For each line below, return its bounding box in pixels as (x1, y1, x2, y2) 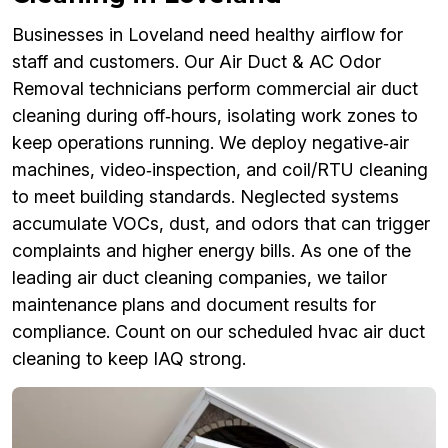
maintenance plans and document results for (12, 294, 376, 316)
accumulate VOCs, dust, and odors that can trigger (12, 213, 430, 235)
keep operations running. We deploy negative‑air (12, 132, 409, 154)
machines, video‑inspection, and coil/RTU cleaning (12, 159, 428, 181)
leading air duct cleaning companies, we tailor (12, 267, 387, 289)
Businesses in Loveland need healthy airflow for (12, 24, 403, 46)
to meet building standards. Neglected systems (12, 186, 399, 208)
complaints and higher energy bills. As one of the (12, 240, 411, 262)
